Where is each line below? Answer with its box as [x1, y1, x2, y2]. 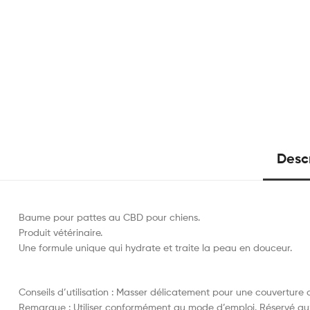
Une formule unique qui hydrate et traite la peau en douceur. [19, 241, 292, 254]
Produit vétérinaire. [19, 226, 102, 239]
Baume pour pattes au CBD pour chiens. [19, 211, 200, 224]
